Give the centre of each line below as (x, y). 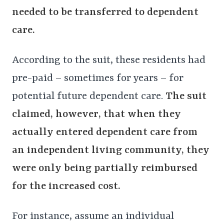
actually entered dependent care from (105, 133)
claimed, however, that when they (96, 115)
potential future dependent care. (89, 97)
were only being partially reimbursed (105, 169)
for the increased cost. (66, 187)
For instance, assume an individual (93, 217)
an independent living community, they (111, 151)
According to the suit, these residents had (109, 61)
